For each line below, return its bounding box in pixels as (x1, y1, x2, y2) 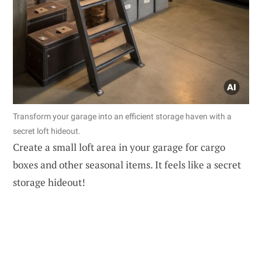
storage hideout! (13, 175, 85, 189)
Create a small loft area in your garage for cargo (13, 140, 225, 154)
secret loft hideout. (13, 126, 81, 136)
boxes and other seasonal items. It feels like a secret (13, 157, 241, 171)
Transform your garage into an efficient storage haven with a (13, 111, 232, 121)
